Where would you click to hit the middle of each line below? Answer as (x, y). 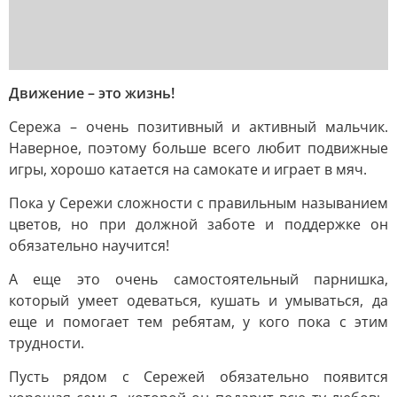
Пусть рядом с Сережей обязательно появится (198, 377)
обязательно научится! (89, 245)
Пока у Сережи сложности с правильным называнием (198, 203)
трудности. (47, 343)
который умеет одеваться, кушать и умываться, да (198, 300)
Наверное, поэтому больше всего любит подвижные (198, 148)
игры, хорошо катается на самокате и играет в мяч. (188, 169)
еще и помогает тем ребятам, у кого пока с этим (198, 322)
